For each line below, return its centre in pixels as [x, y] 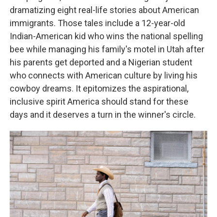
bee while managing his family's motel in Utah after [107, 49]
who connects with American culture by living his [104, 75]
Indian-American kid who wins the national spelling [106, 36]
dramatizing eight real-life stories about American [104, 10]
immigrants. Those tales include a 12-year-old [97, 23]
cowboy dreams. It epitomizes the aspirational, [99, 88]
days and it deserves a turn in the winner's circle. [103, 115]
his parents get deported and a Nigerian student [101, 62]
